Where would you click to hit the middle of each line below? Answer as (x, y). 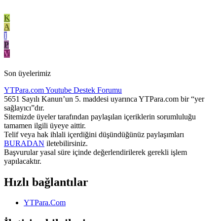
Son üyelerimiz (27, 73)
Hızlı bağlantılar (46, 182)
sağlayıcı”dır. (24, 108)
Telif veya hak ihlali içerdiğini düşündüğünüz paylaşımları (94, 134)
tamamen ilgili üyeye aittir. (45, 125)
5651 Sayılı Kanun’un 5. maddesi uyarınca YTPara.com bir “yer (104, 99)
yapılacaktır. (23, 161)
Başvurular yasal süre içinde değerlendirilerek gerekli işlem (95, 152)
